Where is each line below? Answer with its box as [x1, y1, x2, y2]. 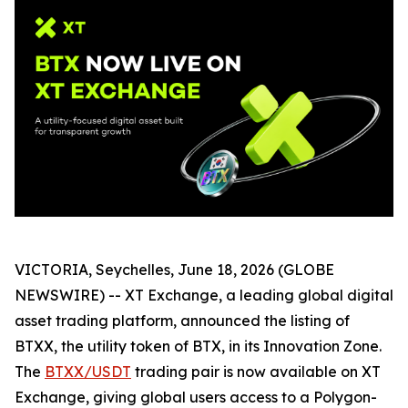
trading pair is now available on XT [131, 362, 381, 381]
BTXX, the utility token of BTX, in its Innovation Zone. [15, 336, 382, 355]
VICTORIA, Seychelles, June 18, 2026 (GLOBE [15, 260, 334, 279]
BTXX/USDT [45, 362, 131, 381]
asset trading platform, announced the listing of [15, 311, 350, 330]
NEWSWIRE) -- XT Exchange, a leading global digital [15, 285, 393, 304]
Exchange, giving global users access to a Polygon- [15, 387, 377, 406]
